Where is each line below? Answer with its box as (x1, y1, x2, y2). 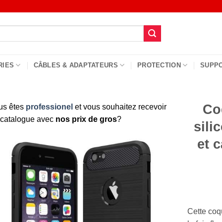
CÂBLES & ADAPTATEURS (33, 61, 118, 69)
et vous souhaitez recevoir (72, 103, 166, 111)
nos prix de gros (55, 115, 117, 123)
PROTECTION (137, 61, 181, 69)
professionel (25, 103, 73, 111)
